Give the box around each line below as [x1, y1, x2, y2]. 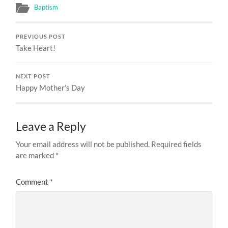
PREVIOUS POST [16, 33, 66, 40]
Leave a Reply [16, 119, 87, 133]
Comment [16, 177, 50, 186]
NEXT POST [16, 73, 51, 79]
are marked [16, 150, 56, 160]
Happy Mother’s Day [16, 82, 85, 92]
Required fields [151, 139, 202, 149]
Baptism [34, 3, 59, 11]
